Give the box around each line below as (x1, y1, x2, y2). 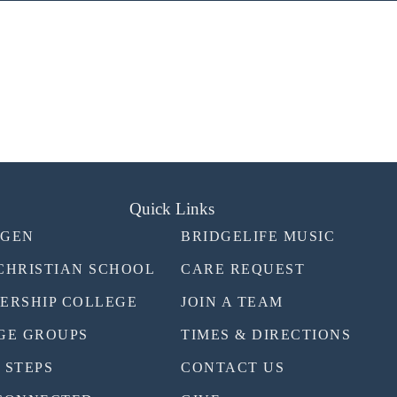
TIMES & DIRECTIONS (181, 327, 351, 342)
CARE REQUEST (181, 261, 305, 276)
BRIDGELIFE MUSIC (181, 229, 335, 244)
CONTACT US (181, 360, 284, 375)
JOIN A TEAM (181, 294, 284, 309)
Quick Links (129, 199, 214, 218)
